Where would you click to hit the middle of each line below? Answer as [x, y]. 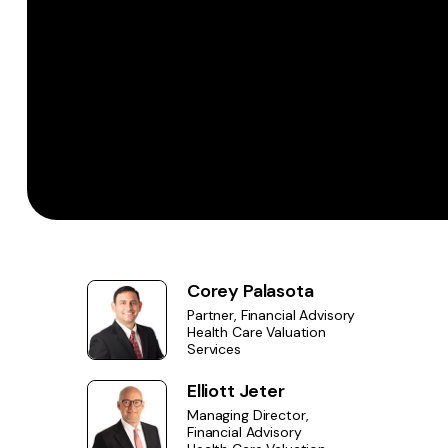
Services [214, 349]
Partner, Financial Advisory [271, 315]
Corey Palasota [250, 291]
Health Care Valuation [257, 332]
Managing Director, [248, 415]
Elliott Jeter [236, 391]
